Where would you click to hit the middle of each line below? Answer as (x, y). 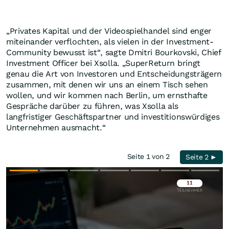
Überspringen (187, 198)
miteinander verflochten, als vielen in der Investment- (110, 42)
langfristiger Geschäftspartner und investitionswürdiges (113, 117)
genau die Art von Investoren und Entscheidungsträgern (114, 74)
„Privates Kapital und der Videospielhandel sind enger (109, 31)
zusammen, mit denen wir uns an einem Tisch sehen (107, 85)
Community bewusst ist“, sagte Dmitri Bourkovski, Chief (114, 52)
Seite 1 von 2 (151, 156)
